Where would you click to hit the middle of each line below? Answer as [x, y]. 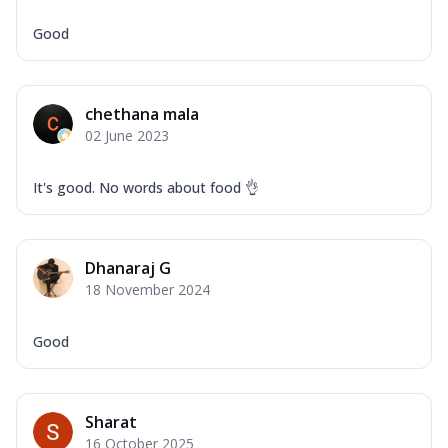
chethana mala [142, 113]
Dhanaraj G [128, 267]
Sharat [111, 421]
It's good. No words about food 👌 [146, 187]
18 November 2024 [147, 289]
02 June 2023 [127, 135]
